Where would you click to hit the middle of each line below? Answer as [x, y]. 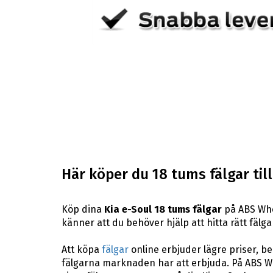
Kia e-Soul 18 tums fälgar [163, 209]
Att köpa [81, 249]
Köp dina [83, 209]
